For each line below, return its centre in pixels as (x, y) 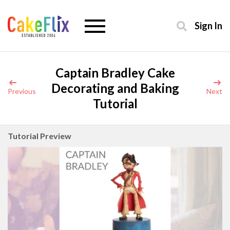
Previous (22, 91)
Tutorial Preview (40, 136)
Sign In (208, 26)
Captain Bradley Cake (115, 73)
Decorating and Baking (115, 88)
